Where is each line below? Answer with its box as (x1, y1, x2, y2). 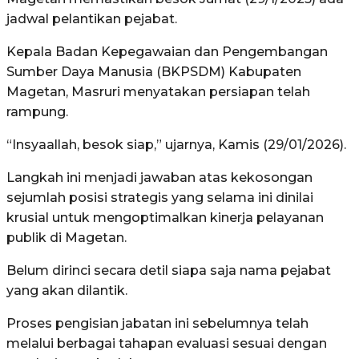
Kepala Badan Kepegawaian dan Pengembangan (6, 44, 328, 60)
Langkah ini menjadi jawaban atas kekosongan (6, 170, 313, 186)
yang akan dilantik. (6, 283, 127, 299)
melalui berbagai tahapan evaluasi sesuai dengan (6, 336, 327, 352)
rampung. (6, 104, 68, 120)
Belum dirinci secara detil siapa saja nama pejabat (6, 263, 331, 279)
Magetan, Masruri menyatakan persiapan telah (6, 84, 310, 100)
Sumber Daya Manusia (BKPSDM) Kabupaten (6, 64, 301, 80)
